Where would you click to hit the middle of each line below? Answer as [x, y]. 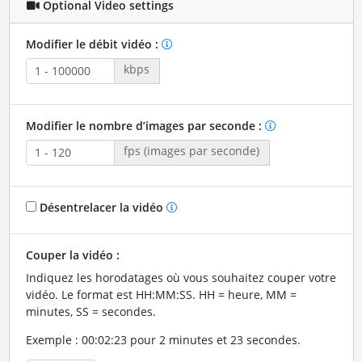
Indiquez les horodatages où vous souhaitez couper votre [181, 277]
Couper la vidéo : [72, 255]
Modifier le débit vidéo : [93, 44]
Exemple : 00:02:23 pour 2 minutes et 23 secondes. [163, 339]
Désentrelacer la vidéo [101, 207]
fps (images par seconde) [191, 150]
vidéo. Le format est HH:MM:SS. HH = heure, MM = [161, 294]
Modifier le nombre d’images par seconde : [145, 125]
